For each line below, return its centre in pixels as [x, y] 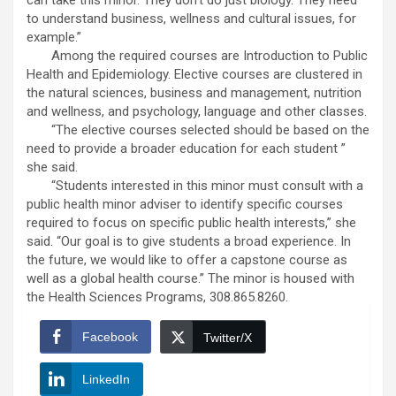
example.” [54, 38]
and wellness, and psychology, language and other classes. [197, 112]
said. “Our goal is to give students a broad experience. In [189, 242]
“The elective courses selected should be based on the [198, 130]
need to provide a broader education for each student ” [186, 149]
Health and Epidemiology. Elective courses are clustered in [194, 75]
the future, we [67, 260]
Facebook [110, 337]
